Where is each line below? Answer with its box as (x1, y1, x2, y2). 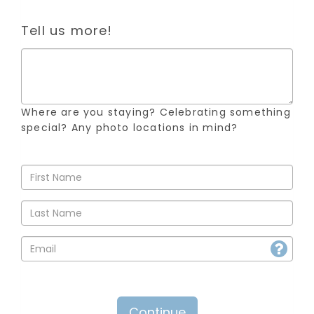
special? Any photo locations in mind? (21, 121, 238, 135)
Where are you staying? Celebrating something (21, 105, 291, 119)
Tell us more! (21, 22, 113, 39)
